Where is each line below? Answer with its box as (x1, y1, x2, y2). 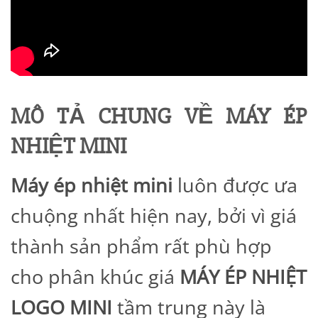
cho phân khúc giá (11, 263, 180, 290)
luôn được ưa (172, 172, 297, 199)
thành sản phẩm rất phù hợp (11, 233, 272, 260)
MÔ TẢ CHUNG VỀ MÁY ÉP (11, 102, 307, 131)
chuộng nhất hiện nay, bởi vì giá (11, 202, 297, 229)
